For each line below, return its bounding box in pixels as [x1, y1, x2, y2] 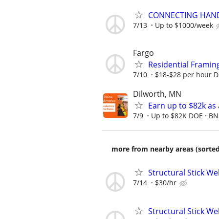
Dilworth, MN [133, 88, 181, 99]
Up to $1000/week [155, 20, 213, 30]
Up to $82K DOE [151, 111, 203, 120]
